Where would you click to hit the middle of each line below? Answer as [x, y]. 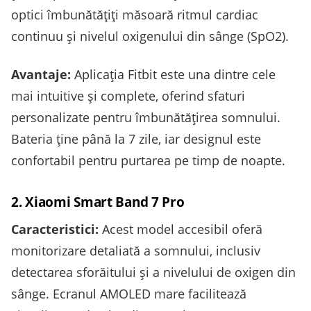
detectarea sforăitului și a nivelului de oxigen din [153, 272]
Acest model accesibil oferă [180, 229]
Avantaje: [41, 75]
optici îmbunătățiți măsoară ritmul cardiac [135, 15]
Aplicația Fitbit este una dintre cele [173, 75]
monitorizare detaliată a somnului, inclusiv [136, 251]
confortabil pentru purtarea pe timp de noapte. [148, 161]
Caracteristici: [55, 229]
